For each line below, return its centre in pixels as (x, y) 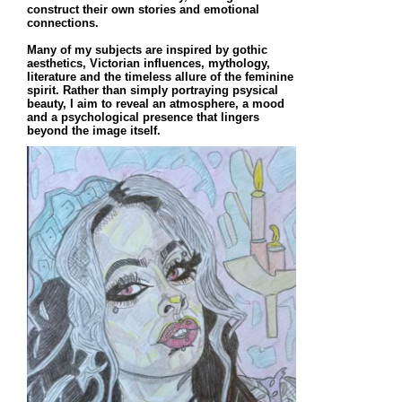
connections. (65, 23)
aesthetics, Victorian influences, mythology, (149, 64)
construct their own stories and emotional (143, 10)
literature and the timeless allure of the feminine (160, 77)
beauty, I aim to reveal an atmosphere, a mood (156, 104)
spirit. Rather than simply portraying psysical (153, 91)
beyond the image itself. (96, 131)
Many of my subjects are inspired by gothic (147, 50)
